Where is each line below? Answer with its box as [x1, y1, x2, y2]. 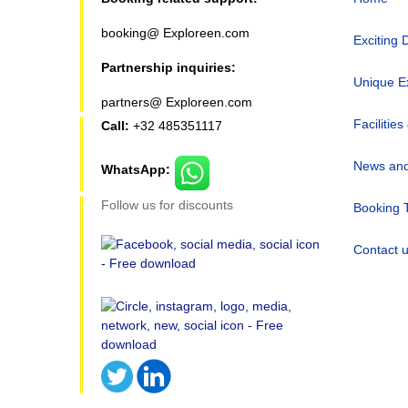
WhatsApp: [100, 162, 174, 178]
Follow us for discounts [100, 198, 237, 213]
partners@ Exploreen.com [100, 94, 252, 109]
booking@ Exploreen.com [100, 25, 250, 40]
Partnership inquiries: [100, 59, 236, 75]
